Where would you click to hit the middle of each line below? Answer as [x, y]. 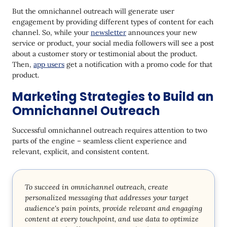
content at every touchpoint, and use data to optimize [112, 219]
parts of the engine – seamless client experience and [99, 141]
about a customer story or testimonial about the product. [105, 53]
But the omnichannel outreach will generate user [93, 11]
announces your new [162, 32]
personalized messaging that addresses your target [107, 197]
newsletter [108, 32]
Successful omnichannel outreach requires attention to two [110, 130]
